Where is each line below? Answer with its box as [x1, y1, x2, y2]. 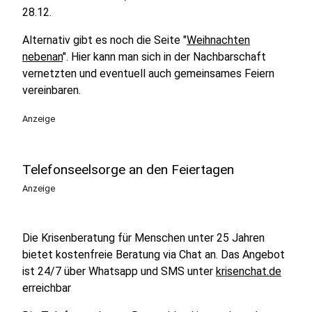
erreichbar [22, 281, 71, 295]
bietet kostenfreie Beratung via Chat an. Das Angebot [22, 248, 285, 261]
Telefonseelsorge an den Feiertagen [22, 162, 234, 178]
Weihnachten [187, 33, 250, 47]
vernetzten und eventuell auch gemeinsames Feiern [22, 67, 274, 80]
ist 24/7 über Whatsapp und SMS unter [22, 265, 216, 278]
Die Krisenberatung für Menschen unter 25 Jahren [22, 231, 265, 244]
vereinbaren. [22, 84, 81, 97]
